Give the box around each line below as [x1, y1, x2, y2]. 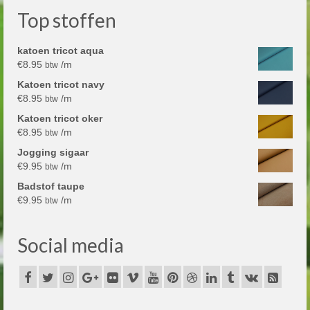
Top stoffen [17, 8, 116, 33]
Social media [17, 233, 124, 257]
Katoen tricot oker [17, 113, 102, 125]
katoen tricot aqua [17, 45, 104, 57]
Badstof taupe [17, 181, 84, 192]
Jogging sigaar [17, 147, 89, 158]
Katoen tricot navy [17, 79, 104, 91]
